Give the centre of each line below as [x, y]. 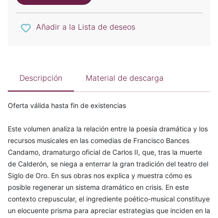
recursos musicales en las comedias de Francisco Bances [99, 140]
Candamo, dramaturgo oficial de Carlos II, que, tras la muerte [105, 152]
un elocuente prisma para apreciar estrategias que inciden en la [109, 210]
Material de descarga [125, 78]
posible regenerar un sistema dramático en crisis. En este [98, 187]
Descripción [41, 78]
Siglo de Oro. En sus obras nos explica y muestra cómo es [100, 175]
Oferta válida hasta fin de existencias [67, 105]
